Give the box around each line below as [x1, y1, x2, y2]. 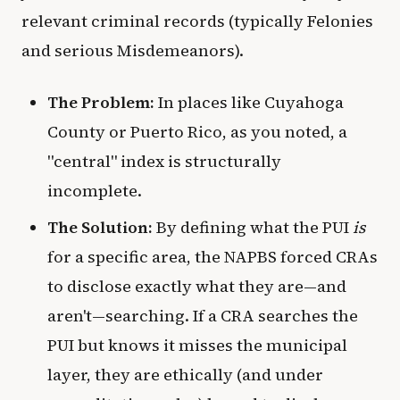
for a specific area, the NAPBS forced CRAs [46, 245, 378, 268]
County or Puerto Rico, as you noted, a [46, 121, 347, 144]
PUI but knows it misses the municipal [46, 333, 347, 356]
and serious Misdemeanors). [21, 39, 244, 62]
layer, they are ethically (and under [46, 362, 323, 386]
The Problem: [46, 91, 154, 114]
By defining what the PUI [152, 215, 353, 238]
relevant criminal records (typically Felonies [21, 10, 373, 33]
